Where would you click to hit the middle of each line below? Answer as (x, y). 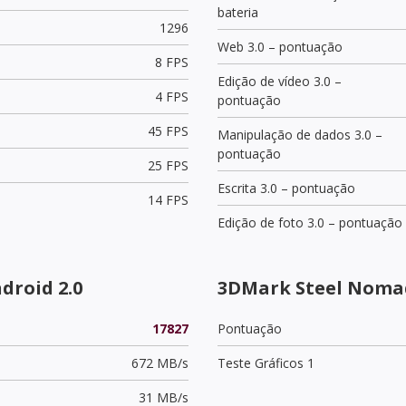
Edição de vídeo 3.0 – (280, 81)
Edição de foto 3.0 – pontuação (310, 222)
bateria (238, 12)
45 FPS (168, 130)
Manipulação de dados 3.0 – (300, 134)
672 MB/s (159, 362)
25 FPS (168, 165)
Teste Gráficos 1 (266, 362)
